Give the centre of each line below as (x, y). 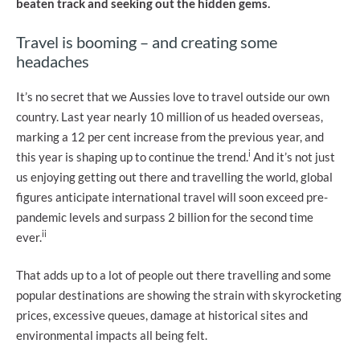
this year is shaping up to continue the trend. (132, 156)
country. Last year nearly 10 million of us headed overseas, (170, 116)
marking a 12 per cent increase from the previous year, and (170, 136)
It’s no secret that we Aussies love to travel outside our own (173, 96)
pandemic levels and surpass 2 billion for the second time (165, 217)
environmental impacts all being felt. (112, 335)
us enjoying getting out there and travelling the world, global (174, 176)
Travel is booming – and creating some (147, 41)
